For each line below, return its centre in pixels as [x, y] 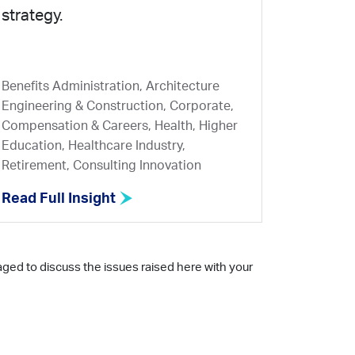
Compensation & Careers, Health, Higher [120, 126]
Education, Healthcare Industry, [94, 146]
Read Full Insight [60, 199]
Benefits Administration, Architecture [111, 86]
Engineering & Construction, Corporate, [118, 106]
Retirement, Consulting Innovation [101, 166]
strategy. [32, 16]
